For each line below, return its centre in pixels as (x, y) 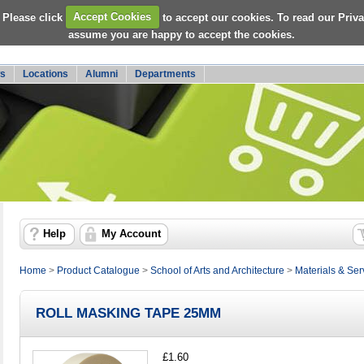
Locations (45, 74)
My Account (131, 234)
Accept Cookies (113, 17)
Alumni (102, 74)
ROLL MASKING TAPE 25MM (128, 313)
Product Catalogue (98, 271)
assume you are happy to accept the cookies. (182, 34)
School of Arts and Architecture (217, 271)
